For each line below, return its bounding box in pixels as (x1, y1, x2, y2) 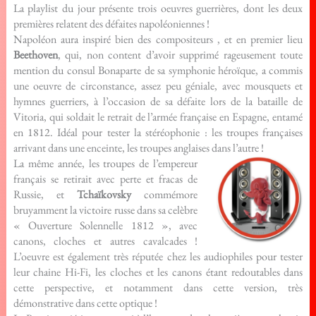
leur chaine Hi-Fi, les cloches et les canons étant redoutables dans (13, 265, 303, 279)
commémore (131, 187, 198, 202)
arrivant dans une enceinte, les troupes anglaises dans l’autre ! (13, 140, 264, 155)
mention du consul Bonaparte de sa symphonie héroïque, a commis (13, 63, 303, 78)
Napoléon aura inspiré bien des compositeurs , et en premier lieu (13, 32, 303, 47)
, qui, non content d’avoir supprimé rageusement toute (57, 47, 303, 62)
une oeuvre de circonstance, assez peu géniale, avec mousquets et (13, 78, 303, 93)
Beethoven (13, 47, 58, 62)
